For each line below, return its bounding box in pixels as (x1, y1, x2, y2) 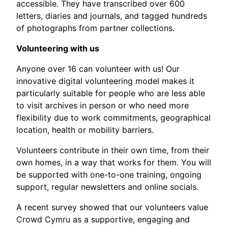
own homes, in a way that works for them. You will (16, 157, 211, 168)
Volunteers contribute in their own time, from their (16, 145, 209, 156)
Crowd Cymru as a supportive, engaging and (16, 214, 190, 225)
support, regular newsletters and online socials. (16, 182, 201, 192)
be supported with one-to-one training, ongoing (16, 169, 202, 180)
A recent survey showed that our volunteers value (16, 202, 208, 213)
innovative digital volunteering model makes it (16, 76, 194, 87)
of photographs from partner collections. (16, 23, 175, 34)
